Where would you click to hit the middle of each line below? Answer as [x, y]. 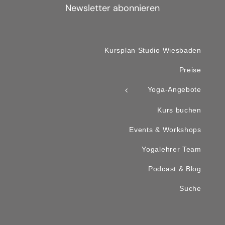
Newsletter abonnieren [113, 8]
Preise [190, 70]
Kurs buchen [179, 110]
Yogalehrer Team [172, 149]
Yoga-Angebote [173, 90]
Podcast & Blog [175, 168]
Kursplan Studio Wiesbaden [153, 50]
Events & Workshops [165, 129]
